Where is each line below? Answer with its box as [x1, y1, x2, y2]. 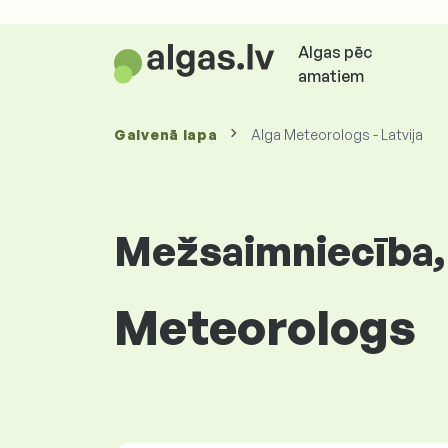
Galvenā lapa [114, 126, 218, 143]
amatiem [297, 66, 364, 86]
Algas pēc [297, 42, 372, 62]
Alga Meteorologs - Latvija [251, 126, 424, 143]
